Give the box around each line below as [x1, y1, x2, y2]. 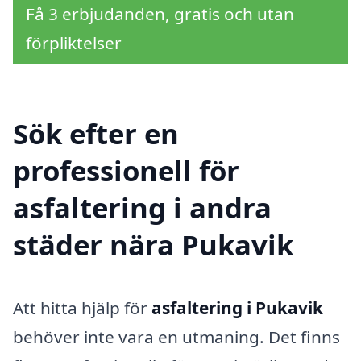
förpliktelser [26, 31, 122, 54]
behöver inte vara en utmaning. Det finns [13, 326, 340, 349]
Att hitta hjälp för [13, 297, 151, 320]
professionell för [13, 151, 239, 190]
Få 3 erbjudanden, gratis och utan [26, 2, 294, 25]
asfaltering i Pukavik [151, 297, 323, 320]
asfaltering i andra [13, 189, 272, 227]
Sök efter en [13, 114, 179, 153]
